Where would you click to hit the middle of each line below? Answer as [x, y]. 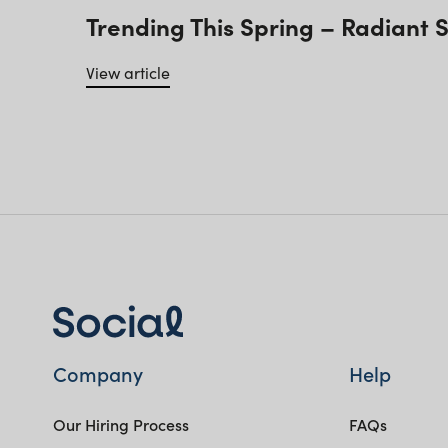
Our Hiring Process [120, 423]
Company [97, 372]
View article [128, 71]
